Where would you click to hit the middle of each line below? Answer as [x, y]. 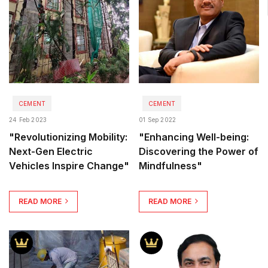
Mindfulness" [170, 165]
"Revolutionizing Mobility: [68, 137]
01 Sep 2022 [158, 119]
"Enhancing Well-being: [194, 137]
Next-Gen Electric [51, 151]
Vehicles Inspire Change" [69, 165]
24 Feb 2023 [28, 119]
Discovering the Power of [199, 151]
